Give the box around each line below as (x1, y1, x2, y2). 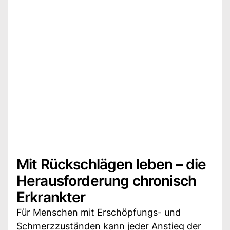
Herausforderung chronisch (16, 171, 197, 189)
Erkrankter (16, 188, 86, 206)
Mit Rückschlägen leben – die (16, 155, 206, 173)
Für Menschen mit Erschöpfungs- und (16, 206, 181, 218)
